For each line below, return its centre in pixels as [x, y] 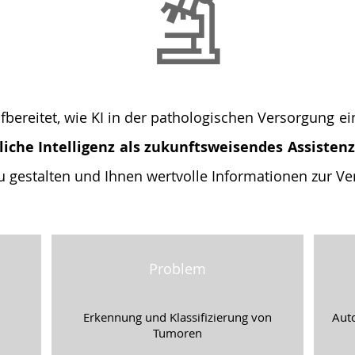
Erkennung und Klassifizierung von [177, 317]
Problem [177, 269]
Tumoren [177, 333]
